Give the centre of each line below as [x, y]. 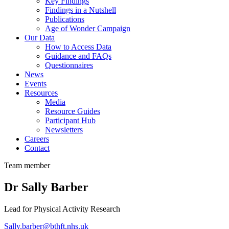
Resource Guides [73, 111]
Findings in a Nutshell [81, 10]
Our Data [40, 37]
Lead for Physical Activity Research [62, 209]
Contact [37, 148]
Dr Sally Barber [46, 187]
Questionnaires [69, 65]
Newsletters [64, 129]
